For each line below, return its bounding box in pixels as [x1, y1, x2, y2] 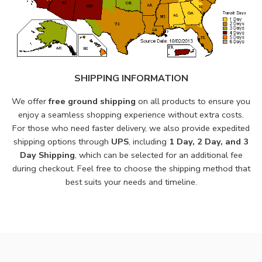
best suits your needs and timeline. [65, 176, 197, 188]
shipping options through [13, 136, 111, 148]
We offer [12, 95, 49, 108]
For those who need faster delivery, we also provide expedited [12, 122, 250, 135]
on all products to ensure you [136, 95, 250, 108]
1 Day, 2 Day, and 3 [169, 136, 249, 148]
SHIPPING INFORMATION [74, 72, 188, 85]
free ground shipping [49, 95, 136, 108]
